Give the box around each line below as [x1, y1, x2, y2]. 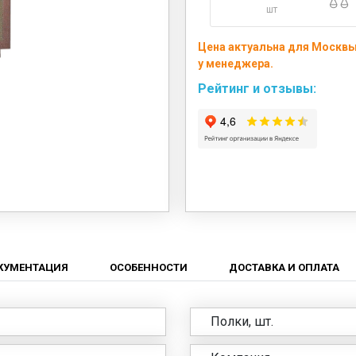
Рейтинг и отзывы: [197, 81, 316, 96]
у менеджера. [197, 57, 273, 70]
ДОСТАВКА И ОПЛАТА [228, 261, 339, 273]
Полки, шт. [211, 313, 273, 329]
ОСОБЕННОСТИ [109, 261, 188, 273]
